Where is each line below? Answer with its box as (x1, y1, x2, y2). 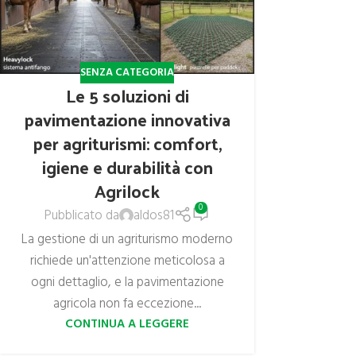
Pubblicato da (44, 204, 120, 226)
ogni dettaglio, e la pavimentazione (30, 271, 224, 293)
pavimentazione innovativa (24, 103, 231, 136)
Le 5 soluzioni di (65, 79, 189, 112)
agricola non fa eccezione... (53, 292, 202, 315)
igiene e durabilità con (41, 151, 213, 184)
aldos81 (133, 204, 175, 226)
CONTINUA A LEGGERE (65, 314, 190, 334)
